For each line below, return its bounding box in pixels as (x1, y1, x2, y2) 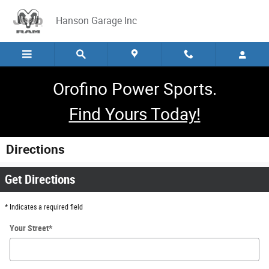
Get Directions (5, 172, 76, 187)
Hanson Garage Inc (56, 15, 137, 26)
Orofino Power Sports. (52, 79, 217, 99)
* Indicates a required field (5, 203, 83, 211)
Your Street (10, 223, 49, 233)
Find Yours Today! (68, 104, 201, 124)
